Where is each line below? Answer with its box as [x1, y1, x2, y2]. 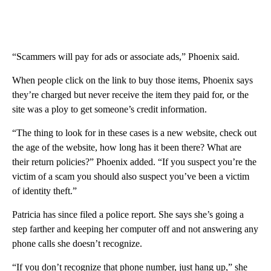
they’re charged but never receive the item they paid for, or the [12, 89, 249, 100]
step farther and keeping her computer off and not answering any [12, 223, 258, 234]
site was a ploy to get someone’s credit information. [12, 103, 207, 114]
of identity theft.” [12, 185, 77, 196]
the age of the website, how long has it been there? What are [12, 142, 241, 152]
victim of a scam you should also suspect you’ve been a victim [12, 171, 249, 181]
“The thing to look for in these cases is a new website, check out [12, 127, 256, 138]
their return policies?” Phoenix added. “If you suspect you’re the [12, 156, 256, 167]
